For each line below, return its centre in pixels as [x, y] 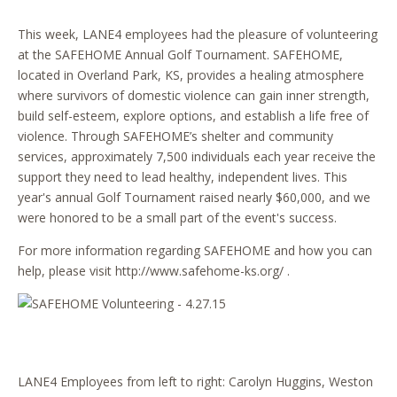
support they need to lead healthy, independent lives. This [183, 176]
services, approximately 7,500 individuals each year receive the [197, 156]
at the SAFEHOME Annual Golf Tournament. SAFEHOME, [180, 54]
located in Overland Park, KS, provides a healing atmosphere [191, 74]
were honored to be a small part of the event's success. [177, 217]
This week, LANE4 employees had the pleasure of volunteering [198, 34]
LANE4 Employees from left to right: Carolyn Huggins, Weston [195, 381]
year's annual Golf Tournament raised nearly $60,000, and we [194, 197]
